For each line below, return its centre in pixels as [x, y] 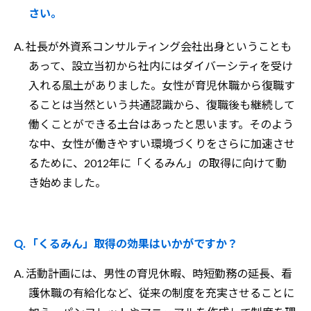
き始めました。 [67, 182]
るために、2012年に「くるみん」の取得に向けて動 [157, 163]
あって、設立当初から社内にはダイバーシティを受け [160, 66]
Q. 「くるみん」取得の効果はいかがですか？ [126, 243]
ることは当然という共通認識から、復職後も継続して [161, 104]
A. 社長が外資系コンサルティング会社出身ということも [153, 46]
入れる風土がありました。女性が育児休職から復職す [161, 85]
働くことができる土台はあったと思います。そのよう [161, 124]
